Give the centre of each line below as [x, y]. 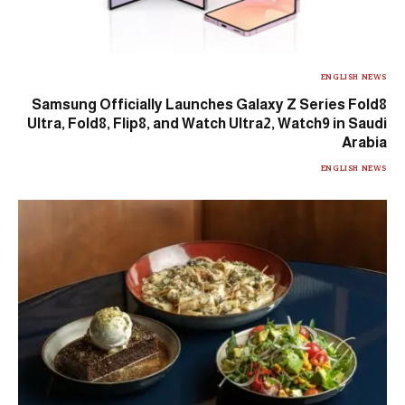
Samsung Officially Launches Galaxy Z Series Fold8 [209, 104]
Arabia [364, 142]
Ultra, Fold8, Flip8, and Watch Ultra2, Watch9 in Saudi [207, 123]
